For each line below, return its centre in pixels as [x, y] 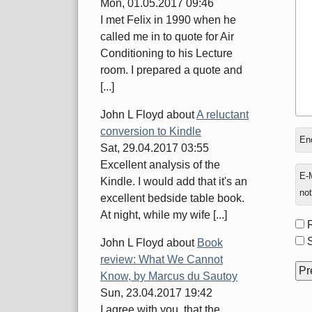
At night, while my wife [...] [164, 215]
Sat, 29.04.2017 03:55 [155, 148]
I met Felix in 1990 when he [168, 20]
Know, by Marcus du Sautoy [169, 276]
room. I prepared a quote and [171, 70]
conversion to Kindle [151, 132]
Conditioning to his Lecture [166, 54]
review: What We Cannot [162, 260]
